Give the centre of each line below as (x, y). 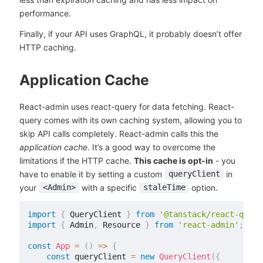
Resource (121, 225)
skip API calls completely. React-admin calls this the (119, 133)
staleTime (164, 188)
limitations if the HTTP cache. (76, 160)
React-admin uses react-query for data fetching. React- (127, 106)
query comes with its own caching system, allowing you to (130, 120)
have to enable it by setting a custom (92, 174)
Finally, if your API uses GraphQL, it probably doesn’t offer (130, 33)
